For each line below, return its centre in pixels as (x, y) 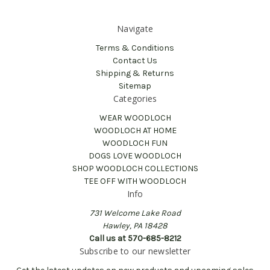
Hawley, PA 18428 (135, 225)
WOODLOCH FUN (135, 143)
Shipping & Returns (135, 73)
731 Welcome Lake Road (135, 213)
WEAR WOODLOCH (135, 118)
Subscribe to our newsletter (135, 251)
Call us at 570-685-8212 (135, 238)
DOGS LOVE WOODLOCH (135, 155)
